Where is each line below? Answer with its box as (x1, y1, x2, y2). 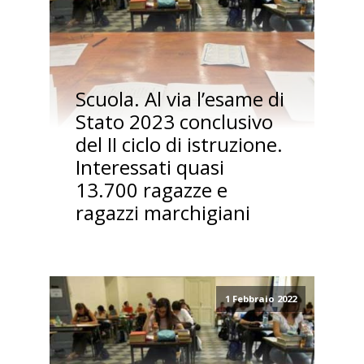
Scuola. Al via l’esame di (75, 85, 284, 113)
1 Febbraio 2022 (224, 292, 297, 305)
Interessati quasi (75, 154, 224, 181)
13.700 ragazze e (75, 176, 227, 204)
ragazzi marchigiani (75, 199, 250, 227)
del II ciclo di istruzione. (75, 131, 283, 158)
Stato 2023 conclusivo (75, 108, 273, 136)
